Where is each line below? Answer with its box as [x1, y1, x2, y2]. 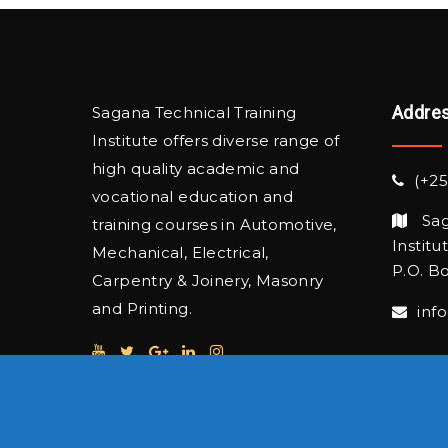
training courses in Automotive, [92, 215, 337, 234]
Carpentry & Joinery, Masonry [92, 271, 324, 290]
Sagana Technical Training [92, 103, 297, 122]
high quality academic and [92, 159, 300, 178]
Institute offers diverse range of [92, 131, 340, 150]
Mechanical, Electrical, [92, 243, 269, 262]
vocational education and [92, 187, 293, 206]
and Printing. [92, 299, 192, 318]
